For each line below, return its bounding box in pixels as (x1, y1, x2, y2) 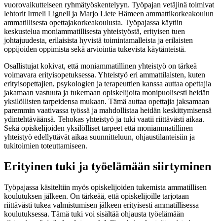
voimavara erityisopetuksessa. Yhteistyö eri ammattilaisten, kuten (4, 70, 205, 79)
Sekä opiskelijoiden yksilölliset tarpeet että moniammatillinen (4, 123, 193, 132)
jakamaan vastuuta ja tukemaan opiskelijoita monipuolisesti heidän (4, 88, 210, 97)
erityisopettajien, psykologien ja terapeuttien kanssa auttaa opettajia (4, 79, 211, 88)
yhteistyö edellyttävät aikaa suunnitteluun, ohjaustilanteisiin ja (4, 132, 195, 141)
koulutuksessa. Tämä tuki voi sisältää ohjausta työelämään (4, 210, 184, 219)
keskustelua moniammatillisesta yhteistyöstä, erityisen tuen (4, 27, 185, 36)
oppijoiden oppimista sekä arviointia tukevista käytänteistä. (4, 44, 188, 53)
